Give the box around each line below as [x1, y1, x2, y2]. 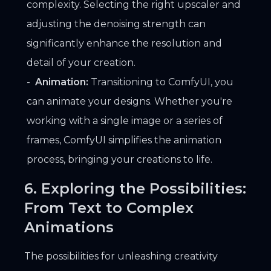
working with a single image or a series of [27, 114, 223, 126]
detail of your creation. [27, 56, 135, 68]
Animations [24, 218, 114, 236]
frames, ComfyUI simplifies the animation [27, 134, 221, 146]
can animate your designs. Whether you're [27, 95, 232, 107]
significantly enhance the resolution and [27, 37, 222, 49]
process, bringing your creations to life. [27, 153, 212, 165]
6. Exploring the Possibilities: [24, 179, 246, 197]
